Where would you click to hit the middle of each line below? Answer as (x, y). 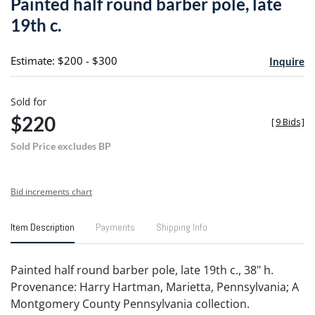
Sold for (28, 101)
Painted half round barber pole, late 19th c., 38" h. (142, 270)
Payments (115, 227)
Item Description (43, 227)
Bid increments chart (51, 191)
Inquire (287, 61)
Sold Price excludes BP (61, 146)
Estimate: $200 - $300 (64, 60)
